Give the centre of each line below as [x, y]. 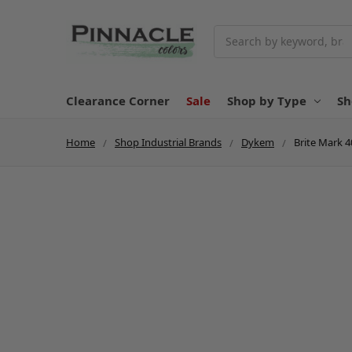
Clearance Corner [118, 100]
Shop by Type [267, 100]
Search [232, 33]
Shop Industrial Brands [168, 142]
